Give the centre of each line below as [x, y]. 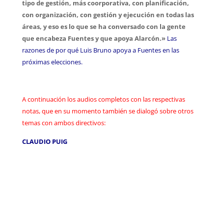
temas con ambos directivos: [64, 123]
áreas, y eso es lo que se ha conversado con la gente [104, 26]
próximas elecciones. [52, 62]
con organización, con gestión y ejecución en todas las [108, 14]
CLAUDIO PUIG [44, 141]
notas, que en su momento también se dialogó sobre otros [108, 111]
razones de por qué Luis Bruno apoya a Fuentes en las [100, 50]
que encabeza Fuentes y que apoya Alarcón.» [94, 38]
